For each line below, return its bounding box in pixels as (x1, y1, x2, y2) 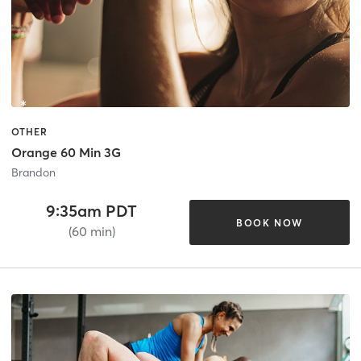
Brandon (11, 165, 56, 180)
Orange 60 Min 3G (11, 144, 121, 161)
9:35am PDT (46, 201, 138, 222)
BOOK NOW (235, 216, 303, 229)
